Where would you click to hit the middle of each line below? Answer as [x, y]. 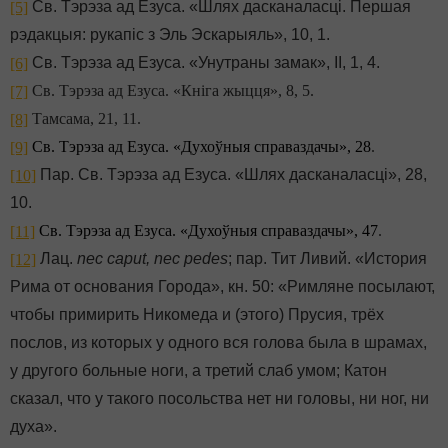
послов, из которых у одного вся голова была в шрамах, [218, 343]
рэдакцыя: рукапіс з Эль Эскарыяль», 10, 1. [170, 35]
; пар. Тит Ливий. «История [327, 259]
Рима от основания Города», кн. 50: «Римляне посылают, [222, 287]
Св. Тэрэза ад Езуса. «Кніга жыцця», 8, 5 [169, 91]
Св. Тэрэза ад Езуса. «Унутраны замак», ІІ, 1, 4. [204, 63]
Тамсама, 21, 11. [84, 119]
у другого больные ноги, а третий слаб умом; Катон [198, 371]
